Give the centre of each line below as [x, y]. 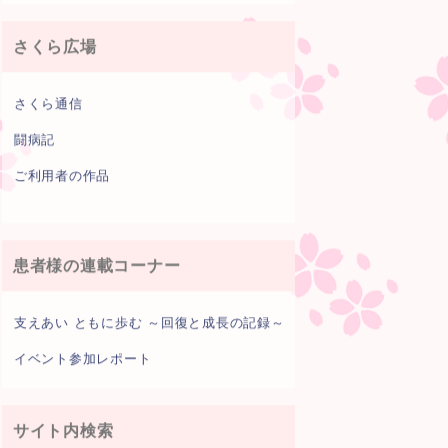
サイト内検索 [63, 430]
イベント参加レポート [82, 358]
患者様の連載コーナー [96, 265]
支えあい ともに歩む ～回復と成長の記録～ [149, 322]
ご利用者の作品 [62, 175]
